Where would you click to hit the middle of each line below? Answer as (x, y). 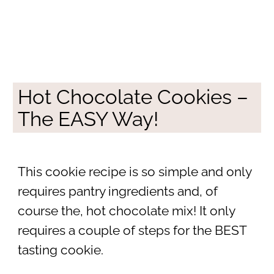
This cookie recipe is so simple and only (134, 172)
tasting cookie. (60, 250)
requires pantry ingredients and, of (117, 191)
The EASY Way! (88, 119)
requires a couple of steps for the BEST (132, 230)
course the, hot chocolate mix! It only (126, 211)
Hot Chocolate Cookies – (133, 97)
